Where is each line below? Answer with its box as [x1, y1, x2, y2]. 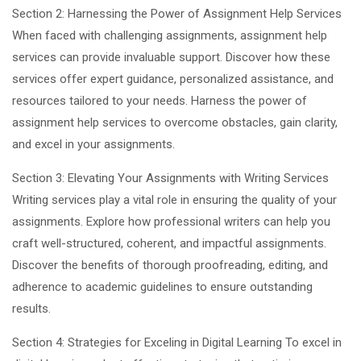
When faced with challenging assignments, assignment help [12, 27, 327, 43]
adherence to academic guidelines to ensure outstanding [12, 279, 313, 294]
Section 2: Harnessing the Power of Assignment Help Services [12, 6, 342, 21]
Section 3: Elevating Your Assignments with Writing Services [12, 170, 329, 185]
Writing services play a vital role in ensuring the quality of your [12, 192, 337, 207]
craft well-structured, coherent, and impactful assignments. [12, 235, 326, 251]
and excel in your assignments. [12, 136, 175, 151]
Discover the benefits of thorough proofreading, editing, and [12, 257, 328, 272]
